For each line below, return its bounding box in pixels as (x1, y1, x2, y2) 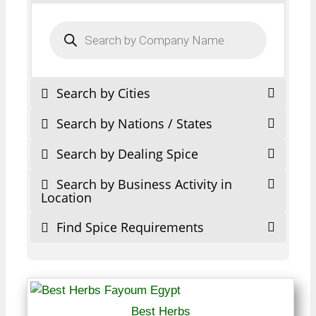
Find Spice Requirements (53, 218, 204, 236)
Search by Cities (53, 84, 150, 102)
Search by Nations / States (53, 114, 212, 132)
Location (41, 188, 92, 206)
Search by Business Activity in (53, 175, 232, 193)
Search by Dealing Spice (53, 145, 198, 162)
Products (49, 18, 97, 34)
